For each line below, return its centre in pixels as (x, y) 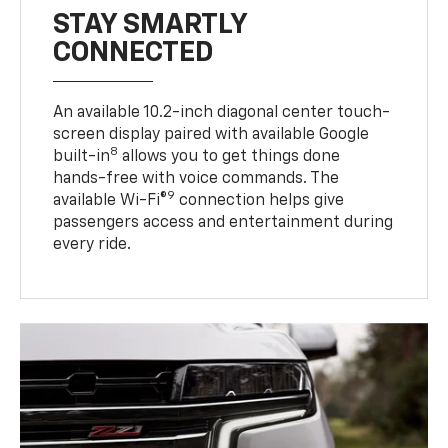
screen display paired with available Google (211, 134)
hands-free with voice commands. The (196, 178)
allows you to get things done (229, 156)
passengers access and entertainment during (223, 222)
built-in (82, 156)
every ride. (92, 244)
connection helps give (260, 200)
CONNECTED (133, 52)
